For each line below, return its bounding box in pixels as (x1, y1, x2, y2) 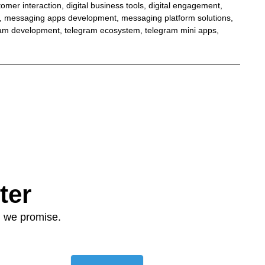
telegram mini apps (144, 25, 216, 35)
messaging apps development (4, 12, 117, 22)
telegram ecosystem (64, 25, 140, 35)
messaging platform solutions (121, 12, 231, 22)
